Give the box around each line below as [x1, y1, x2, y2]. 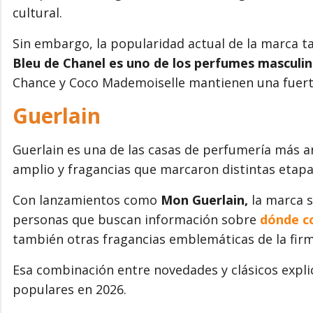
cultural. [13, 4, 62, 22]
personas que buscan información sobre [13, 211, 260, 228]
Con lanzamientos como [13, 191, 161, 209]
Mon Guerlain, [161, 191, 248, 209]
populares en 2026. [13, 281, 126, 298]
